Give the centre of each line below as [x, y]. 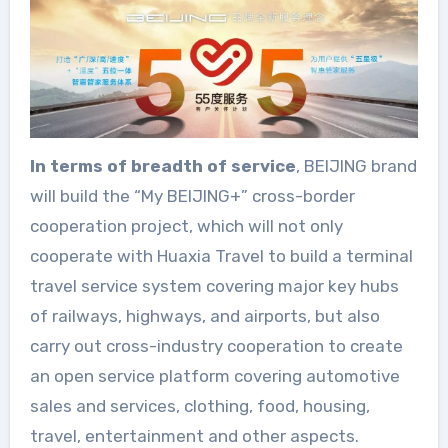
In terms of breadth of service [162, 165]
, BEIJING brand [356, 165]
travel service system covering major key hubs [214, 285]
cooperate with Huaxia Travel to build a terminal [221, 255]
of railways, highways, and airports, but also [204, 315]
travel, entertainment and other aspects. [194, 435]
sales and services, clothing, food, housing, [199, 405]
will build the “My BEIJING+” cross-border [192, 195]
